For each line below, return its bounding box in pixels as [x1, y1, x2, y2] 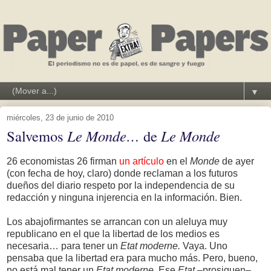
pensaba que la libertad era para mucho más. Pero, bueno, [7, 252, 258, 263]
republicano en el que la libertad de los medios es [7, 228, 220, 239]
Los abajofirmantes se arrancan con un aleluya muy [7, 216, 227, 227]
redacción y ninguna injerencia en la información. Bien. [7, 192, 242, 203]
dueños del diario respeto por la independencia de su [7, 180, 235, 191]
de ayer [220, 155, 254, 166]
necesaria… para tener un [7, 240, 120, 251]
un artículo [119, 155, 164, 166]
